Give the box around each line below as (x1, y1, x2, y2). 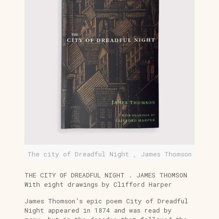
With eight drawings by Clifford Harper (24, 180, 172, 189)
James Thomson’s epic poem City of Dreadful (24, 197, 188, 206)
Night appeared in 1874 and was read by (24, 206, 172, 215)
